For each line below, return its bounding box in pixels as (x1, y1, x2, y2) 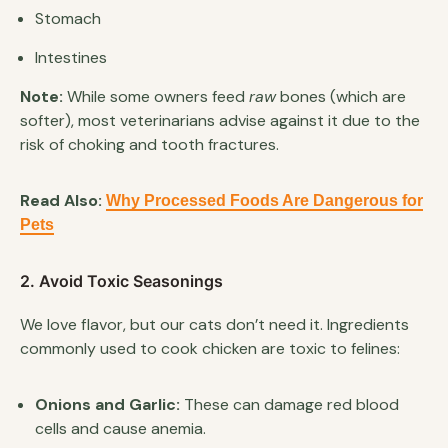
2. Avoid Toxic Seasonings (20, 270, 223, 291)
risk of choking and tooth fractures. (20, 133, 279, 155)
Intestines (35, 46, 107, 68)
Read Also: (20, 189, 106, 211)
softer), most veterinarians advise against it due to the (20, 109, 420, 131)
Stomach (35, 7, 101, 29)
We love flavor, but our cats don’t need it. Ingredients (20, 313, 409, 335)
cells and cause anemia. (35, 417, 206, 439)
